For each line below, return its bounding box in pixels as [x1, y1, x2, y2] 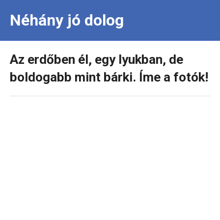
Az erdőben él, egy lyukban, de [10, 52, 183, 67]
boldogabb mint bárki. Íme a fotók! [10, 70, 208, 84]
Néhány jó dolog [10, 11, 124, 29]
